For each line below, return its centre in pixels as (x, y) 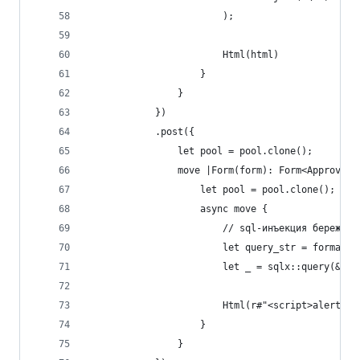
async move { (178, 209)
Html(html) (183, 55)
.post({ (141, 132)
